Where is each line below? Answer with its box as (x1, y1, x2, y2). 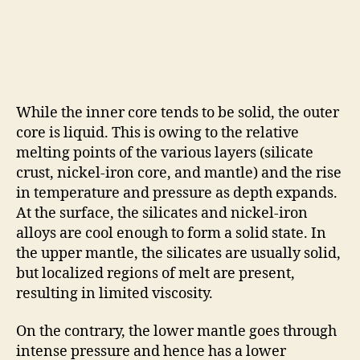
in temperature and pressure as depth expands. (16, 183, 337, 202)
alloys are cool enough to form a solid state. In (16, 223, 326, 243)
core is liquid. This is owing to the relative (16, 123, 299, 142)
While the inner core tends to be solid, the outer (16, 103, 339, 122)
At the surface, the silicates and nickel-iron (16, 203, 308, 223)
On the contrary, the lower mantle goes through (16, 322, 337, 342)
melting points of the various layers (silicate (16, 143, 313, 162)
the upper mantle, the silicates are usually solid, (16, 243, 341, 263)
